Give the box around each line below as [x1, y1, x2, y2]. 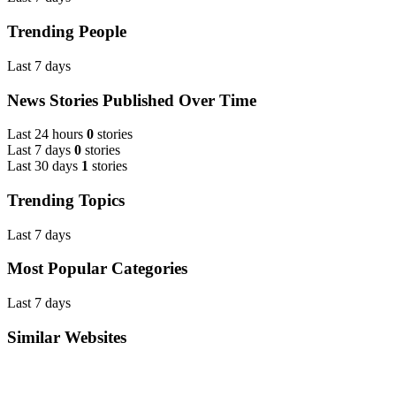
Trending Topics [7, 190, 125, 209]
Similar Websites [7, 327, 126, 346]
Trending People [7, 22, 126, 42]
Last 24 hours [7, 126, 83, 142]
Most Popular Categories [7, 259, 187, 278]
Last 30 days [7, 158, 78, 174]
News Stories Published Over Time [7, 90, 256, 110]
